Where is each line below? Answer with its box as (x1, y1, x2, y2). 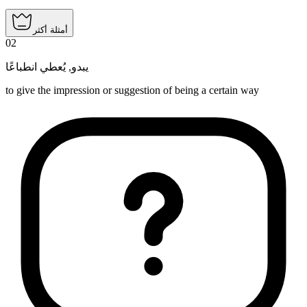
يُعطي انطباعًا (5, 61, 66, 73)
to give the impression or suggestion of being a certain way (5, 84, 259, 97)
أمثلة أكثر (33, 25, 68, 36)
